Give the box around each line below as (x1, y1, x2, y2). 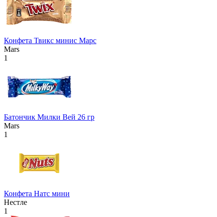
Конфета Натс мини (4, 189, 70, 198)
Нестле (4, 198, 27, 206)
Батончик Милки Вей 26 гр (4, 112, 94, 121)
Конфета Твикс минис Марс (4, 36, 96, 45)
